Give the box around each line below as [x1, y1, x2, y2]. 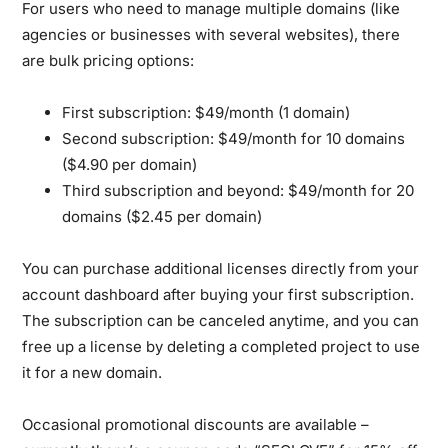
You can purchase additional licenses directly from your [22, 258, 420, 278]
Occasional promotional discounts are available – [22, 414, 370, 434]
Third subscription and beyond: [62, 180, 285, 200]
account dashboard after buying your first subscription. [22, 284, 415, 304]
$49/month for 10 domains [214, 128, 406, 148]
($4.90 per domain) [62, 154, 198, 174]
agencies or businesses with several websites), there [22, 24, 401, 44]
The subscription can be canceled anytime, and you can [22, 310, 420, 330]
